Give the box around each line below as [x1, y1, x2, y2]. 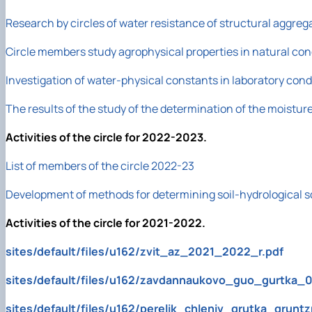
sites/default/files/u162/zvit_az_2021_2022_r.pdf [6, 244, 283, 260]
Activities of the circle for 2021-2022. [6, 215, 205, 231]
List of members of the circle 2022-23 [6, 158, 194, 174]
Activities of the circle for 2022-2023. [6, 130, 207, 146]
